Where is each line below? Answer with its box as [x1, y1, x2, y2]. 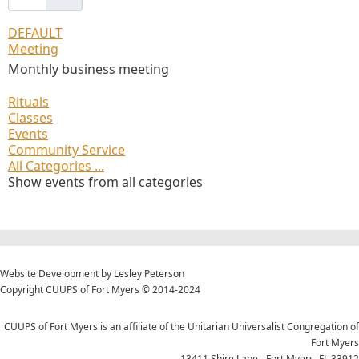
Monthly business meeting [8, 59, 169, 78]
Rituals [8, 92, 49, 111]
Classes [8, 108, 53, 127]
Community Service [8, 140, 125, 159]
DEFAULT [8, 23, 63, 42]
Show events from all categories [8, 172, 203, 191]
